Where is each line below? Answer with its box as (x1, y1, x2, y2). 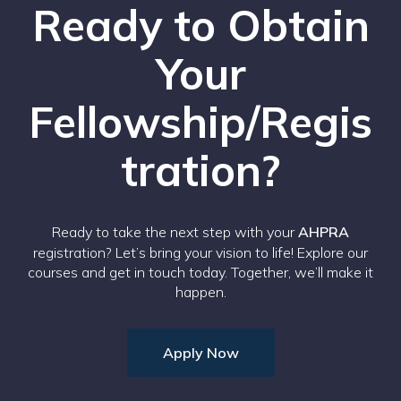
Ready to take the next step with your (52, 222, 298, 241)
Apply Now (162, 343, 239, 362)
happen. (175, 282, 226, 301)
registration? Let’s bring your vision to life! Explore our (33, 243, 368, 261)
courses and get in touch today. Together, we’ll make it (28, 262, 373, 281)
